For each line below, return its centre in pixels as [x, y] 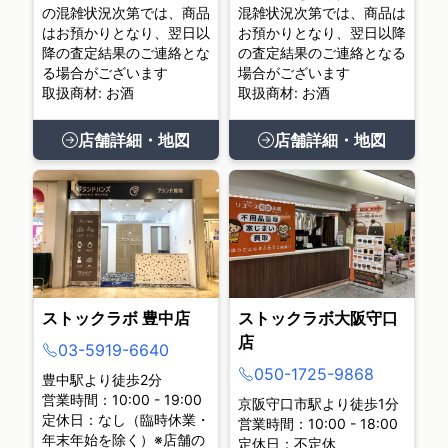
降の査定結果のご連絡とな [126, 52]
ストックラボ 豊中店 [116, 318]
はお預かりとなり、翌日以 [126, 32]
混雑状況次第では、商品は [322, 12]
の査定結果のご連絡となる [322, 52]
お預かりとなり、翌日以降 [322, 32]
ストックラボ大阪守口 [318, 318]
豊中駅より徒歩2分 [102, 379]
